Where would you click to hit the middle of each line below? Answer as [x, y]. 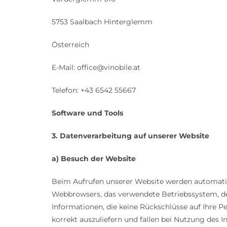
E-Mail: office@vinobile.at [96, 68]
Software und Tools [87, 113]
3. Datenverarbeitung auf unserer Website [130, 136]
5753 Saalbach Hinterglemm [102, 22]
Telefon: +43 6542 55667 [94, 90]
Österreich [70, 45]
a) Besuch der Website [94, 159]
